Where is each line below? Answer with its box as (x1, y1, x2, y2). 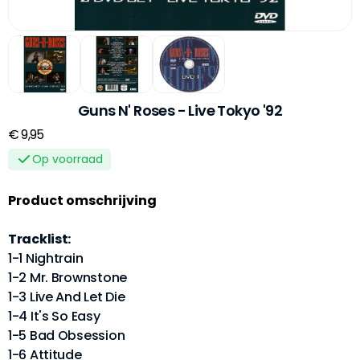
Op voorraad (32, 150, 103, 167)
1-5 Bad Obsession (8, 325, 125, 345)
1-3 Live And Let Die (8, 287, 125, 306)
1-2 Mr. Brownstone (8, 268, 127, 287)
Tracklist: (8, 229, 72, 248)
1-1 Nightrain (8, 248, 84, 268)
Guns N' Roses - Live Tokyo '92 (78, 100, 282, 121)
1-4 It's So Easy (8, 306, 100, 325)
